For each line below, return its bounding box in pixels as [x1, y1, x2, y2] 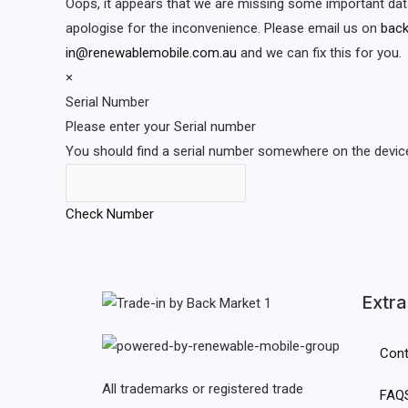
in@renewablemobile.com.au [66, 44, 237, 61]
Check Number [66, 206, 154, 223]
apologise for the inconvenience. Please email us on [66, 19, 381, 36]
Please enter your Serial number [66, 117, 256, 135]
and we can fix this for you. [237, 44, 402, 61]
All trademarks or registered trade [102, 381, 303, 398]
